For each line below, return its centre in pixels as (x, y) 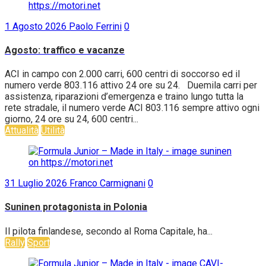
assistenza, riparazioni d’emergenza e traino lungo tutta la (124, 97)
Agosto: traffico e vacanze (65, 50)
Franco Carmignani (107, 183)
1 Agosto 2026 (37, 26)
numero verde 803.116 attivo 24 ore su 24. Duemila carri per (131, 85)
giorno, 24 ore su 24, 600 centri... (72, 119)
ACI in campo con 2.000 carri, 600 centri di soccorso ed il (122, 74)
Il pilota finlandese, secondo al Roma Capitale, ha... (109, 231)
